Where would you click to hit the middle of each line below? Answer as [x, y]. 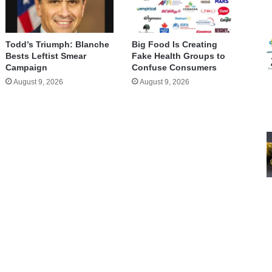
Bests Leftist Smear [46, 56]
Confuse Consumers [174, 68]
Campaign [27, 68]
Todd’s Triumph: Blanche [58, 45]
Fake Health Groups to [178, 56]
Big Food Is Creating [174, 45]
